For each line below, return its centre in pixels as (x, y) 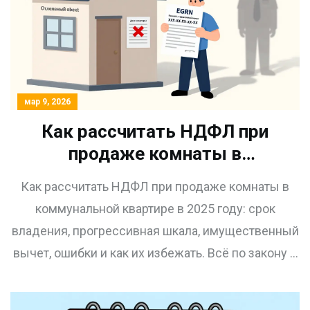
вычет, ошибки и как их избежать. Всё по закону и (155, 253)
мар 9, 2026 (47, 101)
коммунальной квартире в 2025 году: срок (155, 208)
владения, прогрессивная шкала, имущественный (155, 230)
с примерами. (155, 275)
